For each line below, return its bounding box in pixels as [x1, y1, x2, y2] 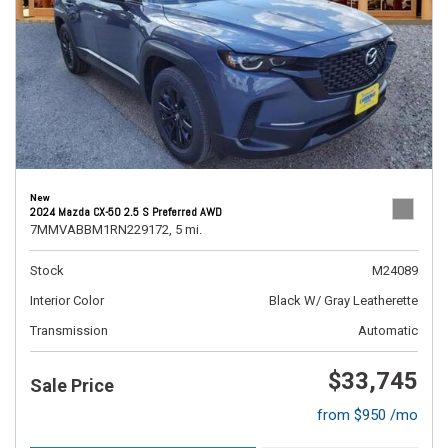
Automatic [358, 323, 418, 338]
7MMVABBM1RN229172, [30, 222, 172, 237]
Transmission [30, 323, 108, 338]
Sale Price [30, 375, 114, 396]
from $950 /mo [317, 406, 418, 424]
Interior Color [30, 293, 104, 308]
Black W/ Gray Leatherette [269, 293, 418, 308]
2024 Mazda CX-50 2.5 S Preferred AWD [30, 204, 222, 220]
